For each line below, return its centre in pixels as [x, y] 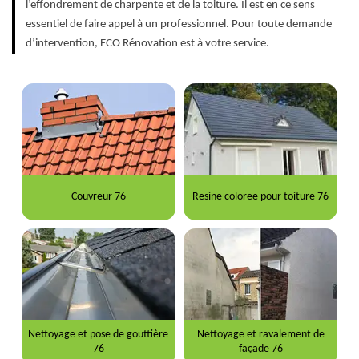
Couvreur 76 [98, 197]
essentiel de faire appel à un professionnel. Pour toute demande [179, 24]
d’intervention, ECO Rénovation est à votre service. [147, 43]
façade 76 [260, 349]
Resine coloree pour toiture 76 [261, 197]
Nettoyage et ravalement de [260, 335]
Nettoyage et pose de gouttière [99, 335]
